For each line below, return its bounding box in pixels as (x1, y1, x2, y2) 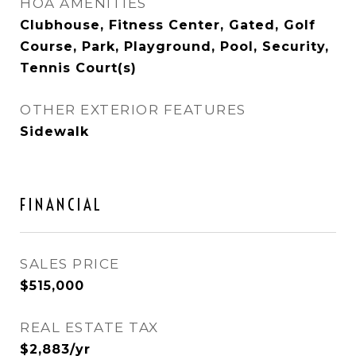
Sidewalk (20, 124, 89, 139)
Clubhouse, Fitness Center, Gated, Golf (20, 17, 315, 33)
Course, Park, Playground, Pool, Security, (20, 39, 329, 54)
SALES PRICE (20, 256, 120, 272)
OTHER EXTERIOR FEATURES (20, 102, 246, 118)
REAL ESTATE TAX (20, 319, 159, 335)
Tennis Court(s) (20, 60, 137, 75)
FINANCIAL (20, 194, 103, 215)
